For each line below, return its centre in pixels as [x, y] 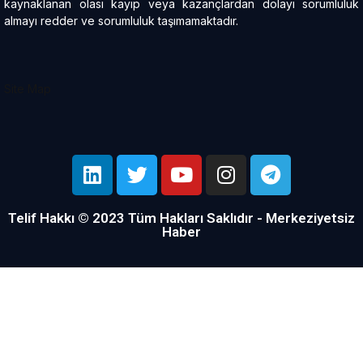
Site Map [28, 88]
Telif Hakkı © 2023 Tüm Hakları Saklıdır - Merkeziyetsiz [181, 218]
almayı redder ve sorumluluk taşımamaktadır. [121, 20]
